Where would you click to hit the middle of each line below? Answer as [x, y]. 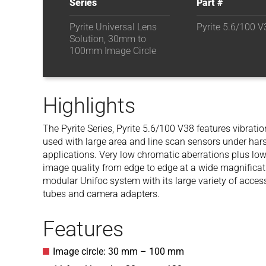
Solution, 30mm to [108, 39]
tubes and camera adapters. [101, 194]
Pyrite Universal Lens [113, 27]
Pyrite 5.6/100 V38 [155, 129]
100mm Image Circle [113, 51]
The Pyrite [64, 129]
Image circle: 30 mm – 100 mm [118, 251]
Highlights [89, 106]
